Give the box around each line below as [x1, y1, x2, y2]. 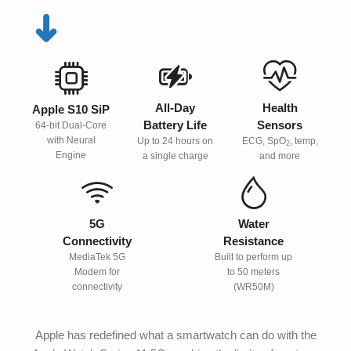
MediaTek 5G [68, 251, 125, 262]
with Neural [46, 134, 96, 146]
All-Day [155, 101, 196, 114]
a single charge [142, 150, 208, 161]
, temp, [289, 136, 318, 147]
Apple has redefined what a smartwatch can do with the [34, 328, 317, 342]
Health [262, 101, 298, 114]
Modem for [74, 266, 120, 277]
